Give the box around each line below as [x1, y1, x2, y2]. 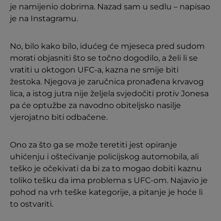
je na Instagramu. [10, 14, 78, 23]
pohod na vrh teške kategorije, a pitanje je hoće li [10, 187, 203, 197]
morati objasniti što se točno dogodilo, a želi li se [10, 53, 198, 63]
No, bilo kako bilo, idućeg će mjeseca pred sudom [10, 41, 205, 51]
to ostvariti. [10, 199, 53, 209]
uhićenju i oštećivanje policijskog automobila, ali [10, 152, 199, 161]
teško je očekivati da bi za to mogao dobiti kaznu [10, 164, 202, 173]
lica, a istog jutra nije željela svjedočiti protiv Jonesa [10, 89, 209, 98]
